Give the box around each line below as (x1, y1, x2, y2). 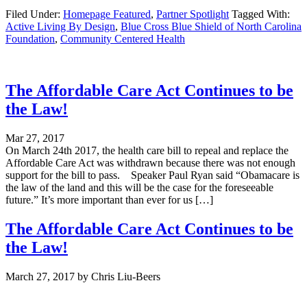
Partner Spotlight (156, 8, 229, 20)
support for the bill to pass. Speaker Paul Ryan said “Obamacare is (5, 169, 299, 182)
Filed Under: (5, 8, 63, 20)
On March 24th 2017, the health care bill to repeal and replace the (5, 145, 288, 157)
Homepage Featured (63, 8, 151, 20)
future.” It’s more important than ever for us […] (5, 194, 213, 206)
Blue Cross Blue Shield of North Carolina (121, 20, 302, 32)
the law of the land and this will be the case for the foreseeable (5, 182, 273, 194)
